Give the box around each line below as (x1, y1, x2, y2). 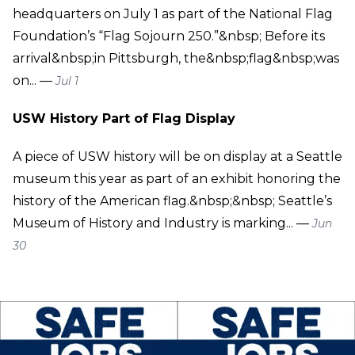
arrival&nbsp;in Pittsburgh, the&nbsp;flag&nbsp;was (13, 50, 339, 66)
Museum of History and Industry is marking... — (13, 215, 312, 231)
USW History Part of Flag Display (13, 110, 235, 126)
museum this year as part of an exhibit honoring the (13, 170, 341, 186)
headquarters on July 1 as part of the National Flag (13, 6, 333, 21)
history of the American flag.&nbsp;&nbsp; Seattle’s (13, 193, 332, 208)
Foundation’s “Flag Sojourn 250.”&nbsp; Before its (13, 28, 325, 44)
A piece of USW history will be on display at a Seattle (13, 148, 342, 164)
